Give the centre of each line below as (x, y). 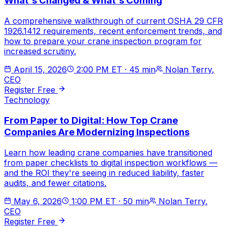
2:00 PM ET (99, 70)
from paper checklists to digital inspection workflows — (111, 162)
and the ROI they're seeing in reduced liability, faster (104, 173)
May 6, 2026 (38, 201)
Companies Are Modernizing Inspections (97, 132)
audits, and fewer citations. (55, 183)
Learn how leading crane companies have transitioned (108, 152)
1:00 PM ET (94, 201)
